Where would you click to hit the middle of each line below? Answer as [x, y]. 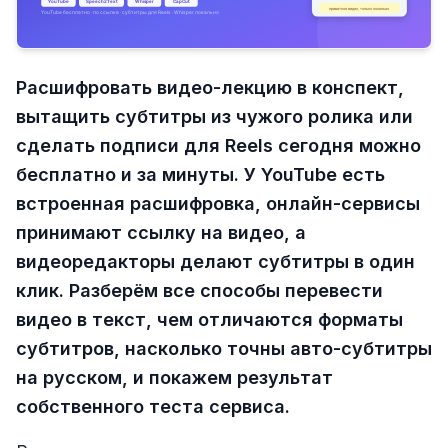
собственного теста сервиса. [153, 406]
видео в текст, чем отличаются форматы [209, 319]
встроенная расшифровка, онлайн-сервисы [218, 203]
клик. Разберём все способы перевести [199, 290]
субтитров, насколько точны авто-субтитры [224, 348]
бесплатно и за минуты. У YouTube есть [200, 174]
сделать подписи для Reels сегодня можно [218, 145]
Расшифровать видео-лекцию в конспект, [210, 87]
